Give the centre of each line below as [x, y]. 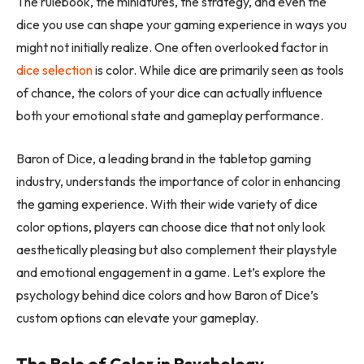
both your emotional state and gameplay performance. [170, 116]
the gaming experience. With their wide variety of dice [167, 204]
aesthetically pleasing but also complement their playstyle [177, 249]
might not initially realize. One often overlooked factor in [172, 48]
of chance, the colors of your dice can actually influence [169, 93]
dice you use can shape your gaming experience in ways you [182, 25]
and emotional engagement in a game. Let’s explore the [171, 272]
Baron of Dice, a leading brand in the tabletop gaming [164, 158]
